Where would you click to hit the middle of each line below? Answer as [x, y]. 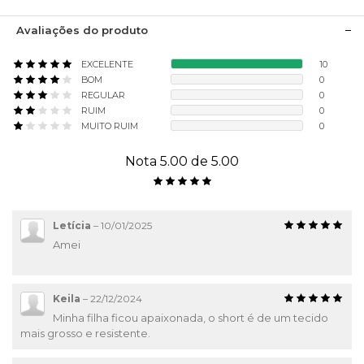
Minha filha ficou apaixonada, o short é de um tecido [191, 318]
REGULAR [103, 95]
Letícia [72, 225]
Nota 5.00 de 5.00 [182, 161]
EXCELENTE [107, 64]
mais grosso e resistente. [85, 333]
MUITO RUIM [110, 126]
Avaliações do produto [82, 30]
